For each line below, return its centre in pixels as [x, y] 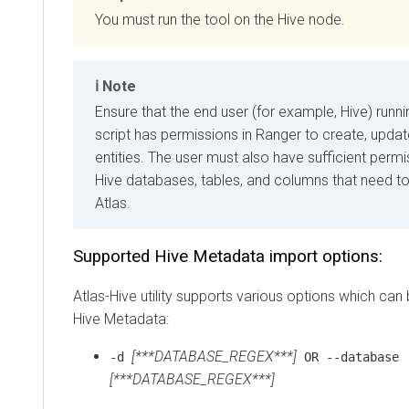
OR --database [348, 357]
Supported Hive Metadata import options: [228, 257]
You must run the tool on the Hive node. [220, 20]
